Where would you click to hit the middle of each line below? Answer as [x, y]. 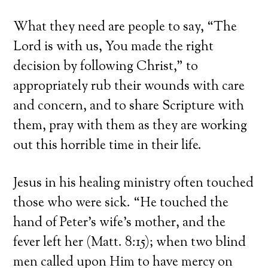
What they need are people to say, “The [125, 27]
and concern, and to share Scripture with [129, 106]
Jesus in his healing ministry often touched [134, 183]
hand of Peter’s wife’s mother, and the [120, 223]
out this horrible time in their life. [108, 146]
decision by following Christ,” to [106, 67]
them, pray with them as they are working [130, 126]
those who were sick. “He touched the [121, 203]
